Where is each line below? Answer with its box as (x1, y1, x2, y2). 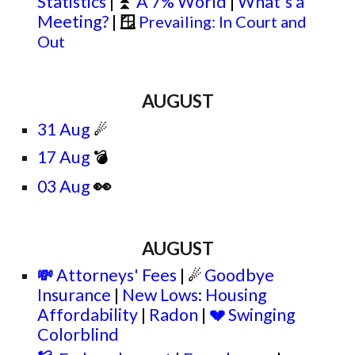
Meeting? (37, 11, 113, 32)
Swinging (228, 304, 296, 325)
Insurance (37, 284, 112, 305)
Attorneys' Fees (56, 265, 177, 285)
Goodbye (204, 265, 275, 285)
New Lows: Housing (122, 284, 268, 305)
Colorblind (37, 324, 120, 345)
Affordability (37, 304, 139, 325)
